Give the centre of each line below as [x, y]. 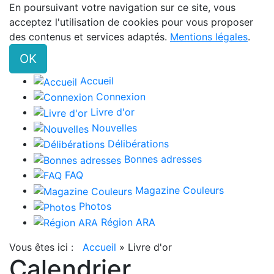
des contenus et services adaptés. [90, 37]
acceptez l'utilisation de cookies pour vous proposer [131, 22]
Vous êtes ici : [44, 247]
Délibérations [138, 143]
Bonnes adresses [163, 159]
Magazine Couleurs [180, 191]
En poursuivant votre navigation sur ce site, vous [122, 7]
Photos [95, 206]
